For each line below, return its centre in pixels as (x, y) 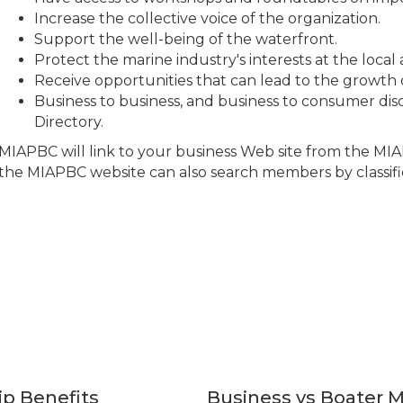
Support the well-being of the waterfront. (186, 39)
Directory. (69, 122)
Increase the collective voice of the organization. (207, 18)
